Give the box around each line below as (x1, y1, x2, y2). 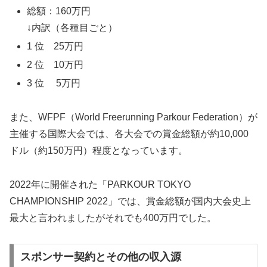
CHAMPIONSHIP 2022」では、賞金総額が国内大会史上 (10, 195, 251, 206)
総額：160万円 (27, 5, 91, 16)
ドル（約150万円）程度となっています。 (10, 145, 188, 156)
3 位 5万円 (27, 78, 81, 89)
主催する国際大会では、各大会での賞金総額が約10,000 (10, 128, 249, 139)
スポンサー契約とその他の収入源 (20, 251, 181, 263)
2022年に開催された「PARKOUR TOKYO (10, 179, 191, 190)
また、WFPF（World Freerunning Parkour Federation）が (10, 111, 257, 122)
